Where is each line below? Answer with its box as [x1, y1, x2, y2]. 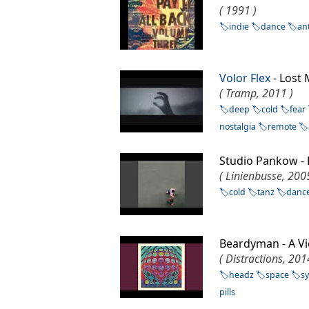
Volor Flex [219, 70, 271, 86]
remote [268, 121, 297, 133]
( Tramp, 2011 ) [219, 86, 294, 101]
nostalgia [219, 121, 257, 133]
